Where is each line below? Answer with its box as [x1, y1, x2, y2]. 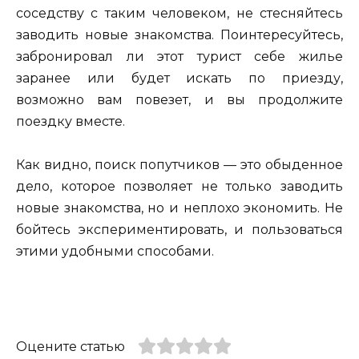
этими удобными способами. [16, 243, 214, 259]
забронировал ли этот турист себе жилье [16, 48, 343, 64]
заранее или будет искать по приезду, [16, 70, 343, 86]
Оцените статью [16, 339, 125, 355]
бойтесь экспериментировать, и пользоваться [16, 221, 343, 237]
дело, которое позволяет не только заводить [16, 178, 343, 194]
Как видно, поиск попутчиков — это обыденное [16, 156, 343, 172]
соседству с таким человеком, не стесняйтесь [16, 5, 343, 21]
